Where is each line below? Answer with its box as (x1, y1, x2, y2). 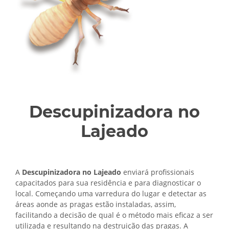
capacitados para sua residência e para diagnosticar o (15, 178, 201, 188)
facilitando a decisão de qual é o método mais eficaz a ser (15, 210, 213, 220)
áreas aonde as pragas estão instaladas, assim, (15, 199, 176, 209)
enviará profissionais (121, 167, 194, 177)
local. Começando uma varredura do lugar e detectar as (15, 189, 207, 198)
